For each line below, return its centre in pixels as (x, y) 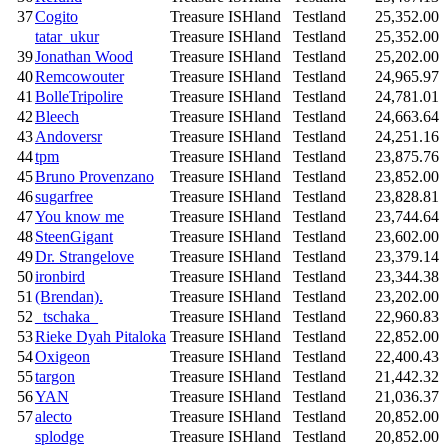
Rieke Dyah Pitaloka (100, 337)
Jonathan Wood (84, 57)
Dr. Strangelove (84, 257)
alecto (53, 417)
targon (55, 377)
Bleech (57, 117)
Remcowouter (79, 77)
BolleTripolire (79, 97)
